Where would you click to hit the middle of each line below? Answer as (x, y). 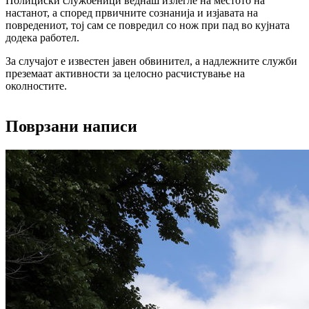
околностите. (36, 86)
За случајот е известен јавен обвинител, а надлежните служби (151, 61)
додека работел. (42, 37)
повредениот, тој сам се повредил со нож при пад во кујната (148, 25)
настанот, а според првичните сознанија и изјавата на (132, 12)
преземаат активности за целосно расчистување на (125, 73)
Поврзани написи (71, 126)
